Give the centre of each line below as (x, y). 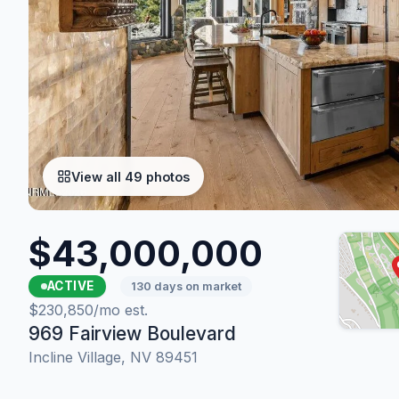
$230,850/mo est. (88, 310)
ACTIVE (71, 286)
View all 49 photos (130, 176)
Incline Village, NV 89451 (113, 357)
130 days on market (187, 286)
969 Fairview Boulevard (132, 334)
